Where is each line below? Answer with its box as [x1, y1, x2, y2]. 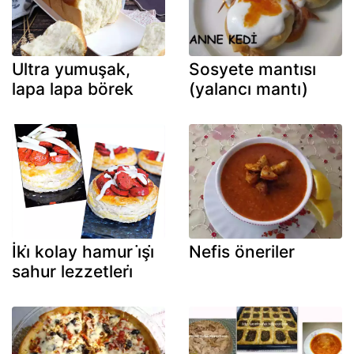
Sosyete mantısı [189, 58, 316, 79]
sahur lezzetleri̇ [12, 262, 133, 282]
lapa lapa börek [12, 78, 134, 99]
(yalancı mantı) [189, 78, 308, 99]
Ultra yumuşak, [12, 58, 130, 79]
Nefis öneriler [189, 242, 295, 262]
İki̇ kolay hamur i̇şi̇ [12, 242, 154, 262]
